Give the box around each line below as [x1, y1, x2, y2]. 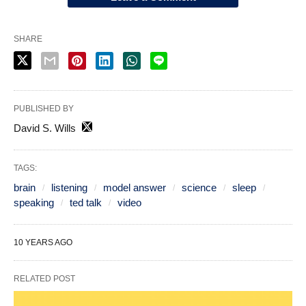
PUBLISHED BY [14, 103, 74, 113]
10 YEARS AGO [14, 237, 72, 247]
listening [51, 181, 87, 193]
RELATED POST [14, 273, 75, 283]
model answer [103, 181, 166, 193]
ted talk [70, 196, 102, 208]
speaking [14, 196, 54, 208]
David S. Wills [14, 122, 76, 134]
